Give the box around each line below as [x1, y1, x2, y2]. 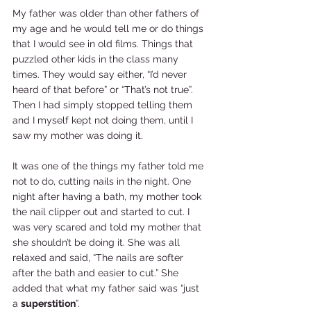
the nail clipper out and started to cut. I [12, 206, 192, 217]
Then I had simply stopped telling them [12, 99, 195, 110]
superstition [21, 298, 76, 309]
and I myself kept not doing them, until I [12, 115, 196, 126]
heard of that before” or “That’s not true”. [12, 84, 196, 95]
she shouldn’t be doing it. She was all [12, 237, 183, 248]
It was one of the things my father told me [12, 160, 206, 171]
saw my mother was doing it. [12, 130, 149, 141]
